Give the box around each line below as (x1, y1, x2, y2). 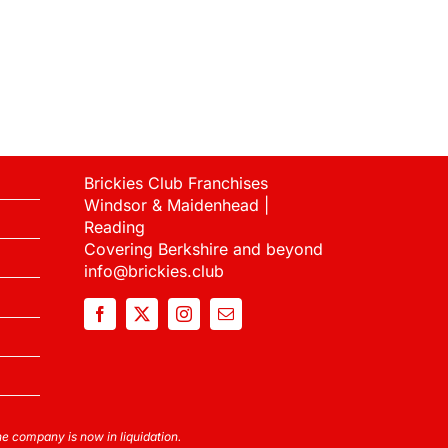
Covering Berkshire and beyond (83, 239, 323, 260)
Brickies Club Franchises (83, 173, 268, 194)
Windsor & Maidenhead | (83, 195, 269, 216)
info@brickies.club (83, 261, 224, 282)
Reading (83, 217, 145, 238)
